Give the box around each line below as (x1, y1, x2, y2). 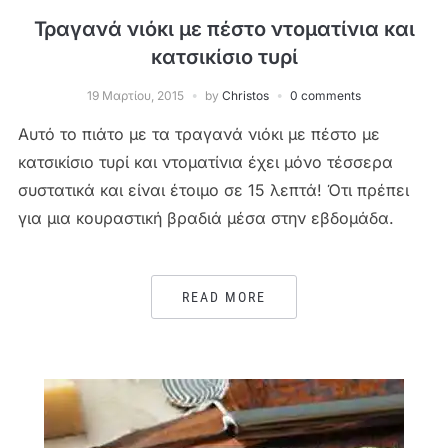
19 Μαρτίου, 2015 (87, 87, 184, 103)
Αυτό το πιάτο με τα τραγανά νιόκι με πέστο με (17, 123, 380, 144)
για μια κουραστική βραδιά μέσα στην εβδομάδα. (17, 207, 394, 228)
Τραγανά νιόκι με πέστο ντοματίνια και (33, 16, 415, 41)
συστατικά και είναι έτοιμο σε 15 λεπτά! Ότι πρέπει (17, 179, 409, 200)
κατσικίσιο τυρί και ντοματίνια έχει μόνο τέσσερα (17, 151, 393, 172)
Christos (222, 87, 269, 103)
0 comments (290, 87, 361, 103)
